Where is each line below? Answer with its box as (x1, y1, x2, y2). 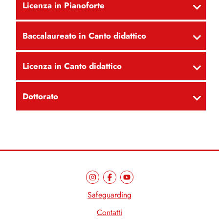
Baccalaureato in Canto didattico (22, 30, 146, 42)
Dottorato (22, 90, 58, 103)
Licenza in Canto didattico (22, 60, 122, 72)
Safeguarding (88, 190, 131, 201)
